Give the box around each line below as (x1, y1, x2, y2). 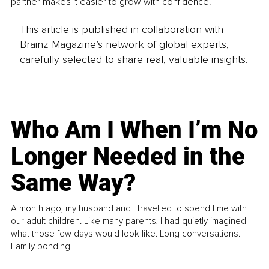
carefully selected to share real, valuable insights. (19, 52, 247, 66)
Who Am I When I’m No (11, 115, 258, 144)
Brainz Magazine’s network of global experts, (19, 37, 229, 51)
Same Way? (11, 168, 136, 197)
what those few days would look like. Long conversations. (11, 228, 241, 239)
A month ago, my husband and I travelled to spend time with (11, 202, 247, 214)
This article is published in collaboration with (19, 22, 223, 36)
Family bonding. (11, 240, 73, 252)
